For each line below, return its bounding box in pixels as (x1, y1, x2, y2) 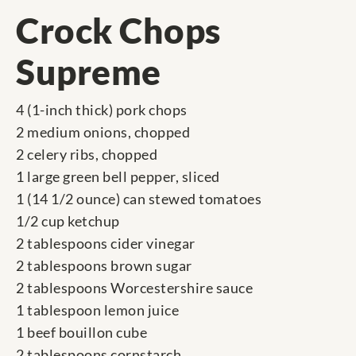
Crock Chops (16, 10, 221, 52)
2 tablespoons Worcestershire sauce (16, 279, 253, 297)
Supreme (16, 51, 161, 93)
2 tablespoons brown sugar (16, 257, 192, 275)
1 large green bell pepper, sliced (16, 168, 220, 186)
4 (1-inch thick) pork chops (16, 101, 188, 119)
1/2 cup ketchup (16, 212, 120, 230)
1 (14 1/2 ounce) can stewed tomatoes (16, 190, 261, 208)
